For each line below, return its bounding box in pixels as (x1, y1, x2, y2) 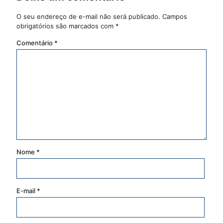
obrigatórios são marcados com (16, 22, 115, 30)
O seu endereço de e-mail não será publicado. (16, 12, 160, 20)
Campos (162, 12, 187, 20)
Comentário (16, 39, 54, 47)
